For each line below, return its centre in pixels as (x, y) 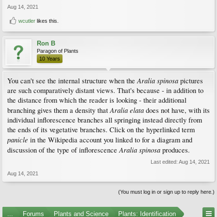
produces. (175, 150)
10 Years (50, 59)
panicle (19, 140)
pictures (191, 81)
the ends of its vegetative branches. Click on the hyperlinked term (101, 130)
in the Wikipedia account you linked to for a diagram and (111, 140)
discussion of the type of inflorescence (62, 150)
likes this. (47, 21)
